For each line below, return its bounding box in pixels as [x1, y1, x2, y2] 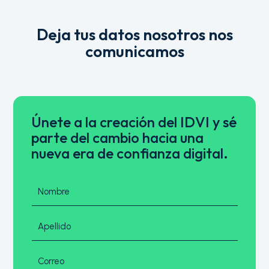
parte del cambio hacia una [31, 128, 204, 147]
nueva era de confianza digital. [31, 144, 229, 163]
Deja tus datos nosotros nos [36, 25, 233, 45]
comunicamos [85, 41, 184, 62]
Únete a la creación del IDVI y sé [31, 113, 237, 131]
